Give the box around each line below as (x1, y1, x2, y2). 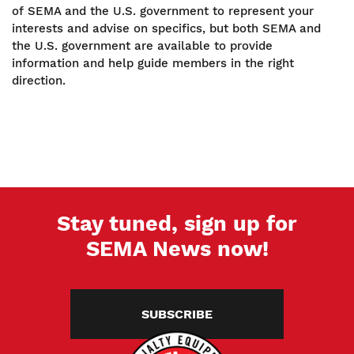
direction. (12, 73, 66, 88)
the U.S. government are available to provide (12, 38, 273, 53)
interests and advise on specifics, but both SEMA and (12, 21, 321, 36)
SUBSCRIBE (141, 306, 213, 322)
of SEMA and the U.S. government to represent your (12, 3, 314, 18)
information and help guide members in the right (12, 55, 294, 70)
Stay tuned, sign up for (57, 210, 297, 235)
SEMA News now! (85, 235, 269, 261)
